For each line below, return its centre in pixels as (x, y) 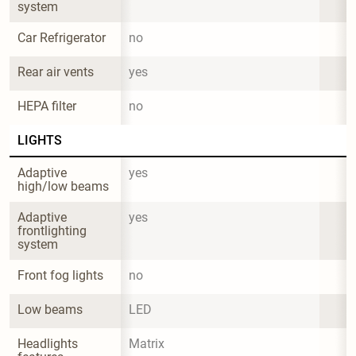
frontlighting (54, 230)
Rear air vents (56, 72)
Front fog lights (60, 275)
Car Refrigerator (62, 37)
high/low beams (63, 186)
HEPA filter (47, 106)
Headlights (49, 343)
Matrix (147, 343)
